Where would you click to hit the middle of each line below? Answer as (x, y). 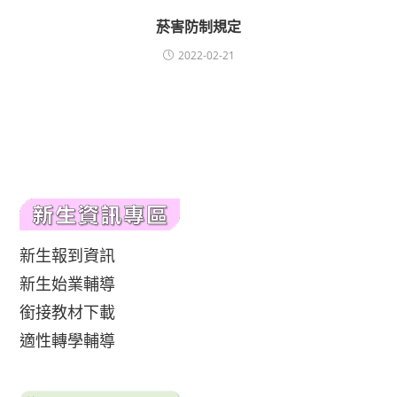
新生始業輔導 (68, 284)
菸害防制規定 (198, 27)
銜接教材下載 (68, 312)
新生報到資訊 (68, 255)
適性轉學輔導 (68, 340)
